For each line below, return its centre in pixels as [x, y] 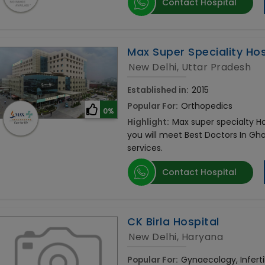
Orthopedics [207, 106]
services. [145, 148]
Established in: [158, 90]
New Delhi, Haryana [176, 237]
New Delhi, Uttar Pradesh [190, 67]
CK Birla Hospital [173, 222]
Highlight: [148, 122]
